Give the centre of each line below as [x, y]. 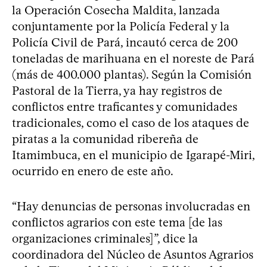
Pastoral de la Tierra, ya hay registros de [117, 91]
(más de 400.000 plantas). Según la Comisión [132, 75]
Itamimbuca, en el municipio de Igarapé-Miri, [133, 155]
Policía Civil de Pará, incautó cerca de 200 [125, 43]
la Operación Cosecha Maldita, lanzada [116, 10]
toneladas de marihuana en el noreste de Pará [133, 59]
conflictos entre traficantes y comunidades [125, 107]
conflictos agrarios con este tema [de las [117, 223]
